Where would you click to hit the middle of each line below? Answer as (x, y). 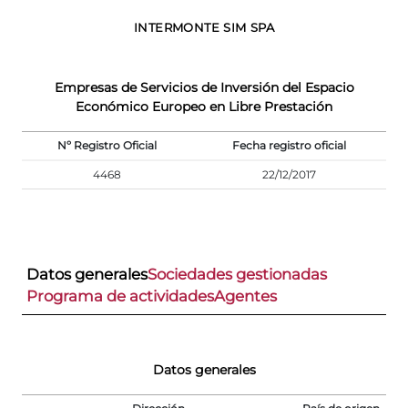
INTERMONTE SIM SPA (204, 27)
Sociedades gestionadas (237, 274)
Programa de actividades (120, 296)
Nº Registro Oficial (107, 145)
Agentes (245, 296)
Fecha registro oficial (289, 145)
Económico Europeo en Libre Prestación (204, 106)
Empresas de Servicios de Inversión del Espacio (204, 87)
